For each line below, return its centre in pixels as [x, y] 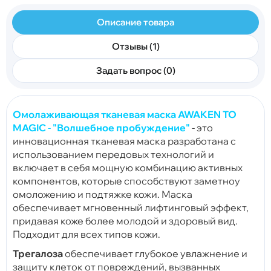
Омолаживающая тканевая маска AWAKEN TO [125, 114]
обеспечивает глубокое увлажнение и [155, 253]
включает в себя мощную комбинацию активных [128, 167]
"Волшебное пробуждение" [120, 127]
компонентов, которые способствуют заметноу [126, 181]
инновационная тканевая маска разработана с [124, 141]
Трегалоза [38, 253]
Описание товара [135, 22]
